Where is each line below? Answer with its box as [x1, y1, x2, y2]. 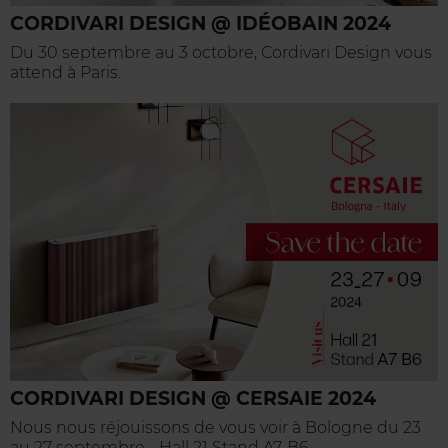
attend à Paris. [10, 62, 121, 82]
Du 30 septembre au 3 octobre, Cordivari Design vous [10, 42, 432, 62]
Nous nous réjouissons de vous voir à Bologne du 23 [10, 417, 421, 437]
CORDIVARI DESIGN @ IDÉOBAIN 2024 [10, 11, 391, 35]
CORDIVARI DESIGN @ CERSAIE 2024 [10, 386, 376, 410]
